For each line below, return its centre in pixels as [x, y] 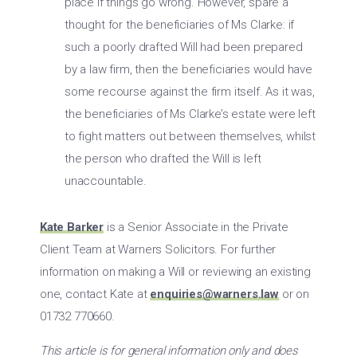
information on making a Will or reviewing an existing [175, 272]
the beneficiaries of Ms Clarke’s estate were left [190, 114]
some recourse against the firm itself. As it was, [190, 92]
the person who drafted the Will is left [163, 159]
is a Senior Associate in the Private [196, 227]
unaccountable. [106, 181]
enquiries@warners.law [214, 294]
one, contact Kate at [95, 294]
